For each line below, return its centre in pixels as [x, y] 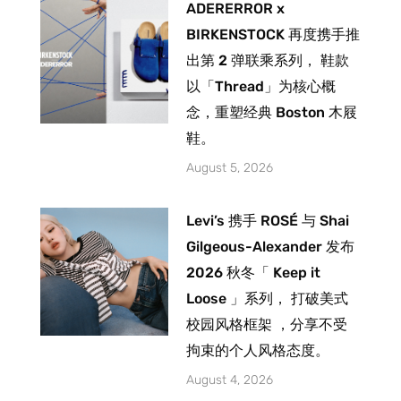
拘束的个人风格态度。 [258, 350]
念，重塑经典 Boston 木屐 [272, 112]
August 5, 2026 [230, 167]
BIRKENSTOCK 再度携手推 [273, 34]
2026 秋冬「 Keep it [254, 272]
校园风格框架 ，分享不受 [267, 324]
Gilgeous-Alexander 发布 [271, 246]
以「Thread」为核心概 [261, 86]
